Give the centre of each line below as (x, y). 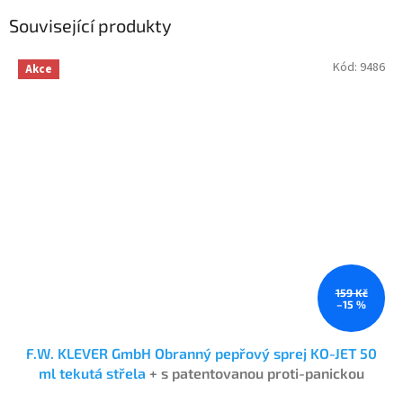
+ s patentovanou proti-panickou (257, 373)
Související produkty (90, 26)
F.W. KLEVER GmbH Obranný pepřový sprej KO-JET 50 (201, 354)
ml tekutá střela (94, 373)
